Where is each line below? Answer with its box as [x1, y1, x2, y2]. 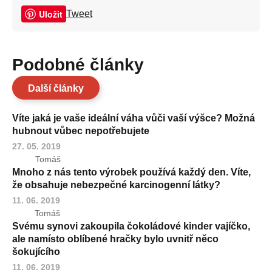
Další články [28, 83, 84, 93]
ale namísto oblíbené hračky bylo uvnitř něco [12, 233, 219, 244]
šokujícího [12, 246, 60, 257]
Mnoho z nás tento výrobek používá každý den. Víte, [12, 166, 251, 177]
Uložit [39, 7, 63, 20]
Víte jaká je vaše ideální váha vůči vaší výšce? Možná [12, 112, 255, 123]
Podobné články [24, 55, 144, 74]
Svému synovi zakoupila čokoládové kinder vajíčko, [12, 220, 250, 231]
